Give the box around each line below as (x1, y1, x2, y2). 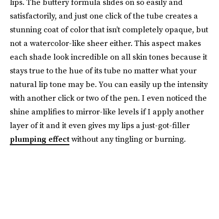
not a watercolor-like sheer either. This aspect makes (10, 37, 201, 48)
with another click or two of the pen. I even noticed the (10, 92, 207, 103)
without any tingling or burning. (69, 133, 186, 144)
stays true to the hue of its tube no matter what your (10, 65, 197, 76)
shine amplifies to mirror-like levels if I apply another (10, 106, 204, 117)
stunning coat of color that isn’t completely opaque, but (10, 23, 208, 35)
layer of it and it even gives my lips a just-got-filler (10, 119, 190, 131)
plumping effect (10, 133, 69, 144)
